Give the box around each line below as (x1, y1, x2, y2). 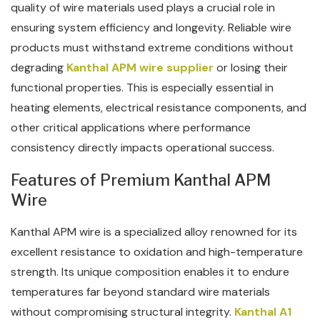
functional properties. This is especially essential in (11, 80, 274, 95)
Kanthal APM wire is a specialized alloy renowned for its (11, 224, 297, 239)
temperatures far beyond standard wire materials (11, 284, 270, 299)
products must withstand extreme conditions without (11, 40, 294, 55)
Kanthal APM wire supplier (66, 60, 214, 75)
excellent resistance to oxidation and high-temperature (11, 244, 303, 259)
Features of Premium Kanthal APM (11, 171, 271, 189)
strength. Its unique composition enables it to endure (11, 264, 289, 279)
